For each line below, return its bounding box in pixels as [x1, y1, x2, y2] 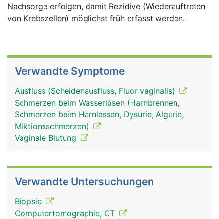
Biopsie [15, 197, 44, 207]
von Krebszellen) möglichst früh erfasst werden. [7, 13, 185, 23]
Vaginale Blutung [15, 133, 79, 143]
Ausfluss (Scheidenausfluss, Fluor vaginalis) [15, 86, 177, 96]
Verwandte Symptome [15, 65, 125, 78]
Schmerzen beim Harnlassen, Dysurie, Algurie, [15, 109, 184, 120]
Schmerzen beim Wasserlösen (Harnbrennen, [15, 98, 179, 108]
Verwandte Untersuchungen [15, 175, 154, 188]
